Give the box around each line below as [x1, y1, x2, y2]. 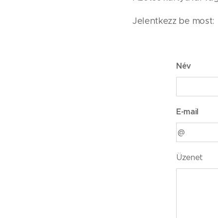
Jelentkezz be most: [132, 16, 214, 26]
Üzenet [176, 153, 203, 162]
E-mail [176, 107, 199, 117]
